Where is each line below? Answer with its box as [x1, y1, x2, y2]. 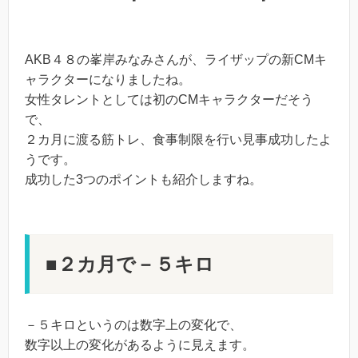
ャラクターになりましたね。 [25, 72, 191, 86]
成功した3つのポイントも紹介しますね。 [25, 172, 262, 186]
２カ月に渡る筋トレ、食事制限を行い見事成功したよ [25, 132, 332, 146]
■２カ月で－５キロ [46, 253, 214, 275]
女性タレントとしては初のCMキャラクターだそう [25, 92, 313, 106]
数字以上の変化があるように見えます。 [25, 337, 255, 352]
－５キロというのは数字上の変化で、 [25, 317, 242, 332]
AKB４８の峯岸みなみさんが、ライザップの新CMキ [25, 52, 327, 66]
